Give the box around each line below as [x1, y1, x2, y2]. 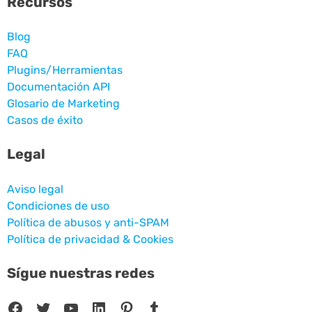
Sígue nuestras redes [7, 264, 155, 281]
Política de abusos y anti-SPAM [7, 215, 169, 229]
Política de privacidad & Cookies [7, 232, 173, 246]
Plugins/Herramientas [7, 63, 123, 77]
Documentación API [7, 80, 110, 94]
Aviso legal [7, 182, 63, 196]
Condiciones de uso [7, 198, 109, 212]
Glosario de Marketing [7, 97, 120, 111]
